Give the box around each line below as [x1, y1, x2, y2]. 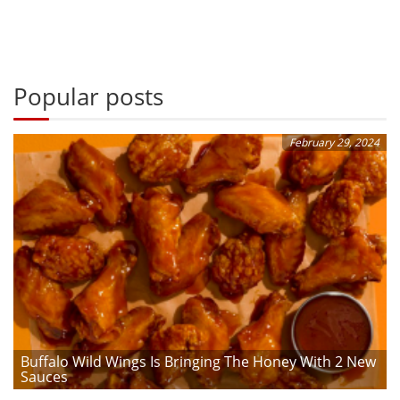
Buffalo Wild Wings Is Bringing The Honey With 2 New [21, 351, 376, 371]
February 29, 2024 [289, 134, 379, 150]
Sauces [21, 366, 68, 387]
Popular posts [13, 79, 163, 112]
